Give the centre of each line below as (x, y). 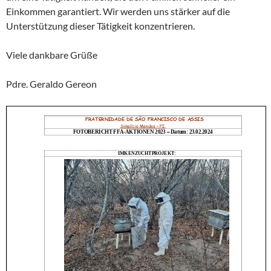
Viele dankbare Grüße (52, 54)
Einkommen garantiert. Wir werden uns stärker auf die (118, 11)
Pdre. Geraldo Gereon (51, 83)
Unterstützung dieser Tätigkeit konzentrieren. (100, 25)
